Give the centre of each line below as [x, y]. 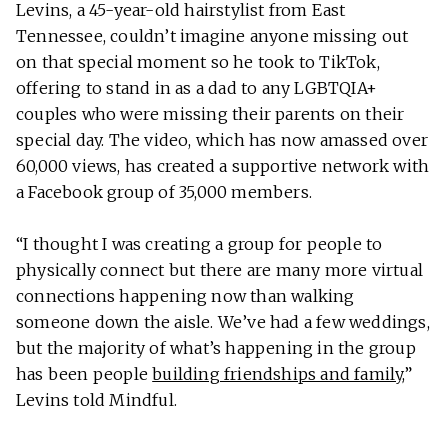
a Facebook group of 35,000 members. [164, 191]
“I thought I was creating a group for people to [199, 243]
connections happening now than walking [185, 295]
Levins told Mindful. [96, 399]
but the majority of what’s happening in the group [216, 347]
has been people [84, 373]
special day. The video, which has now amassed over [222, 139]
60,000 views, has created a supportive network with [223, 165]
